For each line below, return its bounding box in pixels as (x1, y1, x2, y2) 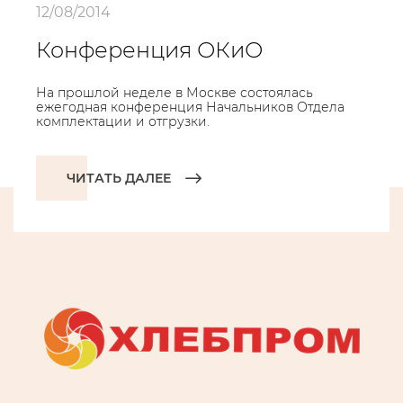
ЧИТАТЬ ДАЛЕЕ (67, 170, 171, 186)
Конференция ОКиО (36, 37, 263, 63)
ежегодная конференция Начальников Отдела (36, 99, 345, 115)
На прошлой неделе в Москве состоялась (36, 85, 313, 101)
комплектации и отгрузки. (36, 113, 210, 130)
